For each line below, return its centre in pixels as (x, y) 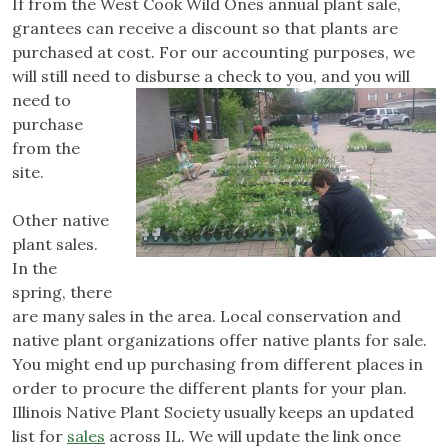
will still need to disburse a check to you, (164, 76)
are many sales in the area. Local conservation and (206, 316)
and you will (363, 76)
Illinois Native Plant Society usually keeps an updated (213, 412)
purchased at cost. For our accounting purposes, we (213, 52)
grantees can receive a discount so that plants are (205, 28)
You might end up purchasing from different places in (217, 364)
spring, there (62, 292)
